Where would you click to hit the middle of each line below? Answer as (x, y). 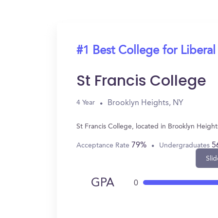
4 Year (86, 103)
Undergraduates (185, 145)
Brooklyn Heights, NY (145, 103)
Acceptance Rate (104, 145)
